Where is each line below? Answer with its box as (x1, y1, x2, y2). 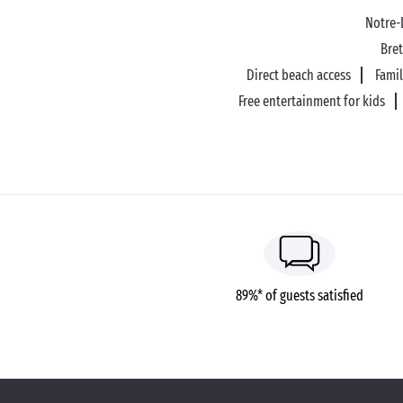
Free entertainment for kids (237, 93, 385, 110)
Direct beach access (246, 67, 351, 84)
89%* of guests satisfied (236, 287, 363, 304)
